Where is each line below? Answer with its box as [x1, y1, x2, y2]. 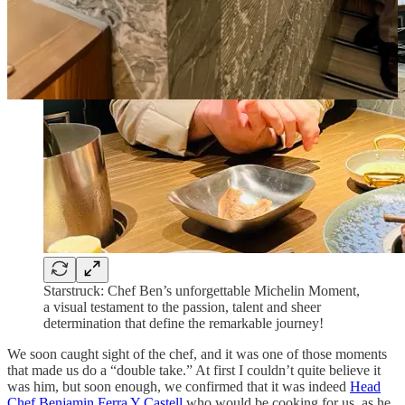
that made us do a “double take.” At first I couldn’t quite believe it [7, 363, 381, 379]
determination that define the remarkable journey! [43, 316, 324, 332]
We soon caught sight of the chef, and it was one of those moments [7, 346, 387, 363]
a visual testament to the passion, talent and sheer [43, 299, 321, 316]
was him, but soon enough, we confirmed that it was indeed [7, 379, 350, 395]
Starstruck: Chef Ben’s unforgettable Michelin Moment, [43, 283, 360, 299]
